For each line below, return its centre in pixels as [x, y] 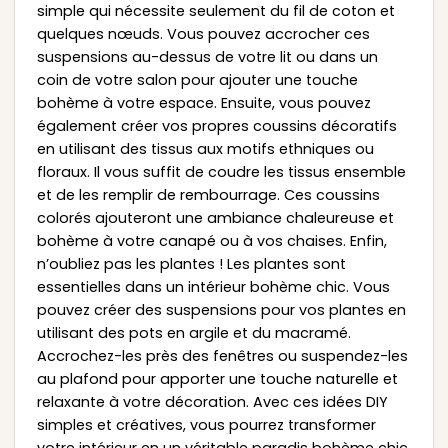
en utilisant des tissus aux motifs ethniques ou [205, 148]
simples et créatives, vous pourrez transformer [206, 424]
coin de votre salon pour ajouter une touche [197, 79]
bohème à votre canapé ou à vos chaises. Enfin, [211, 240]
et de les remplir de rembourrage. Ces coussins [208, 194]
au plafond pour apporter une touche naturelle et [217, 378]
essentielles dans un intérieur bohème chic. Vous [213, 286]
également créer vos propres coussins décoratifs [216, 125]
